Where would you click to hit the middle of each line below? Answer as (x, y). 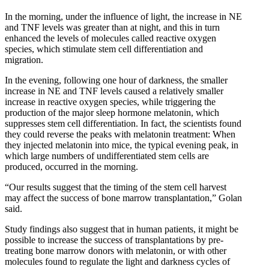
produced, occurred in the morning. (71, 166)
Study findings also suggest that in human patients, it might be (122, 229)
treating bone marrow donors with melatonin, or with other (116, 250)
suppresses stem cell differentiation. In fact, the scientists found (123, 123)
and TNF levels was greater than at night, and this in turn (112, 27)
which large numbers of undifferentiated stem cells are (107, 156)
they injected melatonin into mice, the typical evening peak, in (122, 145)
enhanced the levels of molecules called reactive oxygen (110, 38)
